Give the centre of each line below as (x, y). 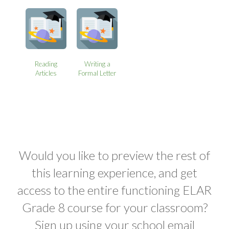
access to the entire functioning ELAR (114, 190)
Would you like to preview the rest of (114, 155)
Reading (46, 64)
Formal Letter (97, 73)
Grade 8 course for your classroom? (114, 207)
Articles (46, 73)
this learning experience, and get (114, 172)
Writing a (97, 64)
